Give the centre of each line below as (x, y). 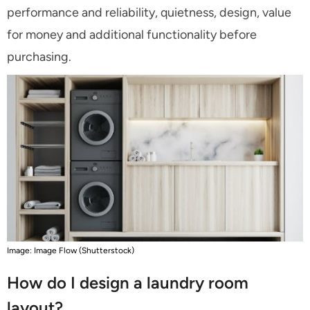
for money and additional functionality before (132, 34)
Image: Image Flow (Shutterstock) (71, 250)
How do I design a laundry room (128, 282)
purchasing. (39, 56)
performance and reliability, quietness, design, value (149, 12)
